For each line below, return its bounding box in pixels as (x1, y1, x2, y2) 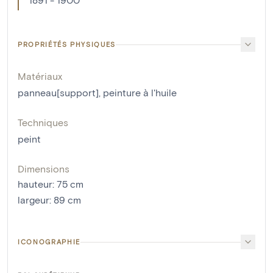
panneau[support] (18, 87, 99, 99)
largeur (18, 194, 49, 206)
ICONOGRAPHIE (18, 238, 80, 246)
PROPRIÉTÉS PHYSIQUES (18, 40, 116, 49)
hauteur (18, 178, 52, 190)
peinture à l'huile (103, 87, 177, 99)
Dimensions (18, 163, 69, 175)
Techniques (18, 116, 68, 129)
